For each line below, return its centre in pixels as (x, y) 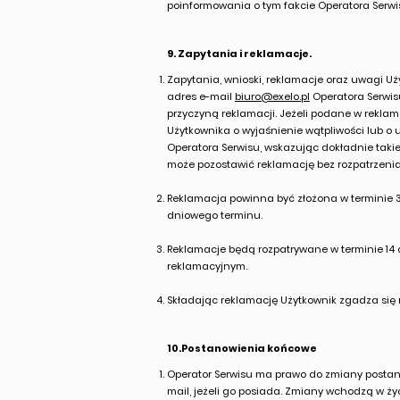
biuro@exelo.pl (272, 96)
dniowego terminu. (215, 215)
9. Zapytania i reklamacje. (239, 54)
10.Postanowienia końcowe (242, 348)
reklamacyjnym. (207, 266)
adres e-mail (201, 96)
